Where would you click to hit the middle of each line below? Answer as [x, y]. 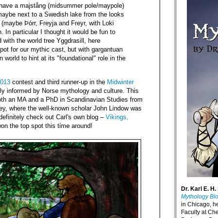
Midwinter [120, 82]
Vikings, [117, 117]
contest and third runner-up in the [59, 82]
